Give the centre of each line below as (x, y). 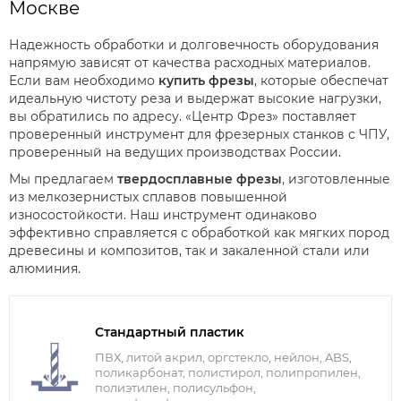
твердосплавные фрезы (200, 179)
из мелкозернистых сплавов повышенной (148, 197)
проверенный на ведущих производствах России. (175, 153)
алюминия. (45, 269)
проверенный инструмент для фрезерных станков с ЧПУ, (199, 135)
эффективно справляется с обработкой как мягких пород (199, 233)
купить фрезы (206, 81)
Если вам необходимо (84, 81)
